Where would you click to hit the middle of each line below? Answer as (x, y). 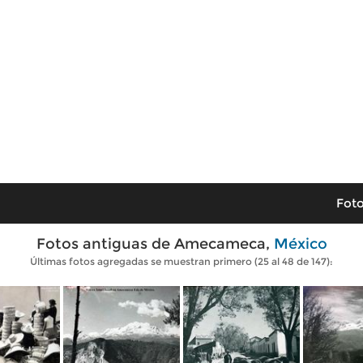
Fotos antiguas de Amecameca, (155, 244)
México (300, 244)
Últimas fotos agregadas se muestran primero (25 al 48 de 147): (181, 261)
